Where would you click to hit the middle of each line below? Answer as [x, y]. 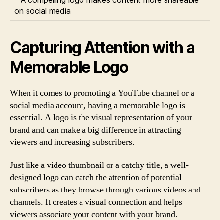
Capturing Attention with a [102, 47]
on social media [42, 11]
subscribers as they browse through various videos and [105, 190]
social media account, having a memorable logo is [97, 105]
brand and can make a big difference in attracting [96, 130]
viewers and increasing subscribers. [72, 142]
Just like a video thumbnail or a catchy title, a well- [99, 165]
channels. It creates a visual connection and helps [96, 202]
